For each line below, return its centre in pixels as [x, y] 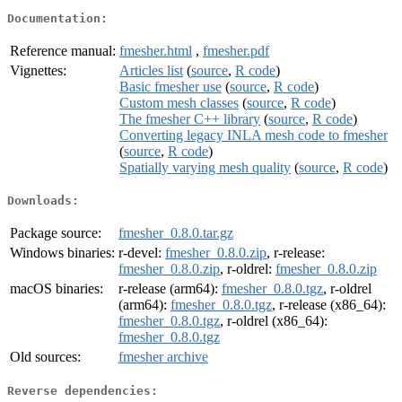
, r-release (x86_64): [329, 305]
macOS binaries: [57, 289]
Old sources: [45, 357]
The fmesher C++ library [190, 118]
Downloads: [43, 201]
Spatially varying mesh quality [205, 167]
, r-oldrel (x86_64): [274, 321]
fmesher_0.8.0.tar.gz [176, 233]
